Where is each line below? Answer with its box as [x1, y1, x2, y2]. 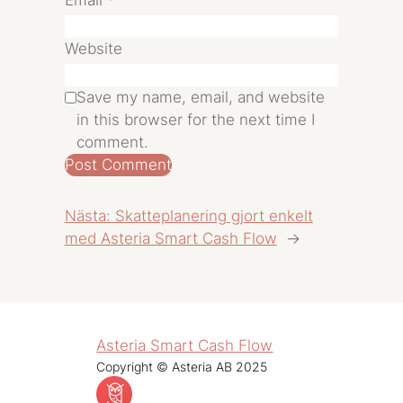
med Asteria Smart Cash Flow [64, 228, 277, 247]
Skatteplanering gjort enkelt [114, 206, 313, 225]
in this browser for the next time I [76, 111, 315, 130]
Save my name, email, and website [76, 88, 325, 107]
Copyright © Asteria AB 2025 [96, 358, 268, 374]
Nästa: [64, 206, 115, 225]
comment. [76, 133, 148, 152]
